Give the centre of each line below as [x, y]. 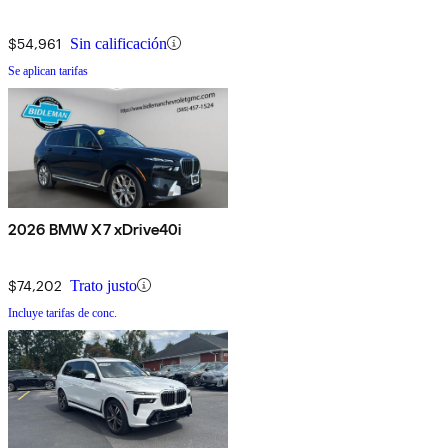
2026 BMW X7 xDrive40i [95, 229]
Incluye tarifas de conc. [62, 312]
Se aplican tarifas [48, 70]
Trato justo [103, 285]
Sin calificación [118, 43]
